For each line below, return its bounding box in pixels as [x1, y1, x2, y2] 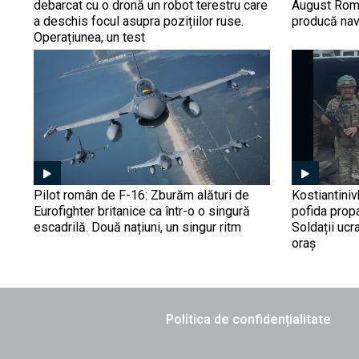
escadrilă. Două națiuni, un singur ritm [34, 219, 241, 235]
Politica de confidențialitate [165, 311, 331, 327]
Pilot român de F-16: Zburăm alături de [34, 187, 249, 203]
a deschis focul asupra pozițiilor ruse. [34, 13, 244, 29]
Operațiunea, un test [34, 29, 145, 45]
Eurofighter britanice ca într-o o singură [34, 203, 250, 219]
